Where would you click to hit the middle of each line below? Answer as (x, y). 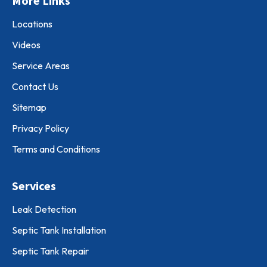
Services (35, 186)
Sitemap (29, 107)
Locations (32, 24)
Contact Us (35, 86)
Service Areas (41, 66)
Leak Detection (44, 209)
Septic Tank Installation (59, 230)
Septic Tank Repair (50, 251)
